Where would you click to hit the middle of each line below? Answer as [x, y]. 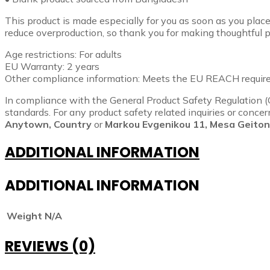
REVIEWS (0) [50, 246]
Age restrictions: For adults [63, 54]
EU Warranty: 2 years [52, 66]
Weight [24, 216]
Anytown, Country [48, 124]
